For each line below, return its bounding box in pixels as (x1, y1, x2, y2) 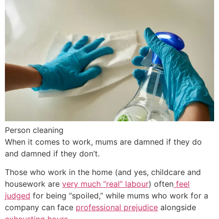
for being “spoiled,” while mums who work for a (30, 191, 208, 201)
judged (5, 191, 30, 201)
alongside (158, 202, 196, 213)
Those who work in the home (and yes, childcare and (5, 167, 201, 177)
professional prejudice (76, 202, 158, 213)
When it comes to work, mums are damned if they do (5, 136, 202, 147)
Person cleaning (5, 125, 64, 135)
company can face (5, 202, 76, 213)
